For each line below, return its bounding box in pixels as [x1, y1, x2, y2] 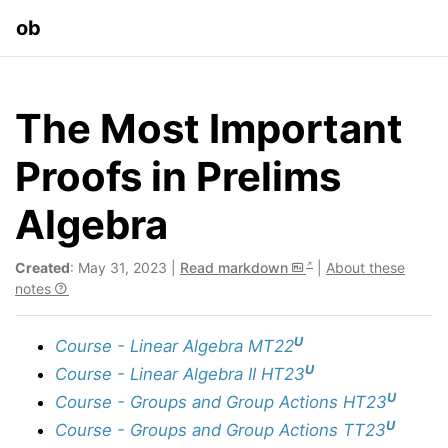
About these [326, 259, 405, 276]
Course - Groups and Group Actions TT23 [55, 420, 386, 440]
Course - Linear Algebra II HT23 [55, 364, 305, 384]
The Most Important [15, 104, 403, 153]
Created [15, 259, 70, 276]
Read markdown [180, 259, 292, 276]
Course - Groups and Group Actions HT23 [55, 392, 387, 412]
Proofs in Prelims [15, 152, 341, 201]
